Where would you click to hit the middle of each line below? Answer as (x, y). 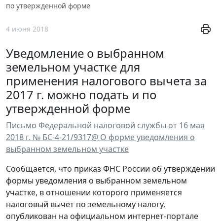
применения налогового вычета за (106, 81)
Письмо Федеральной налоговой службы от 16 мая (105, 126)
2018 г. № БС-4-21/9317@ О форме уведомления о (100, 137)
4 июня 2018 (27, 29)
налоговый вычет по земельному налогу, (86, 204)
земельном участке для (73, 67)
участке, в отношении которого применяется (94, 193)
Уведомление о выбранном (85, 53)
